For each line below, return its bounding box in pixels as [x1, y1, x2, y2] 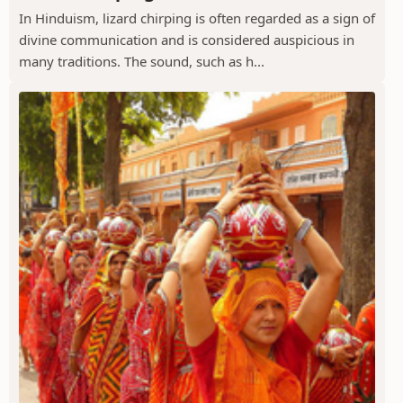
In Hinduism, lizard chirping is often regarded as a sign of [19, 8, 375, 27]
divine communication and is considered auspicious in [19, 30, 354, 49]
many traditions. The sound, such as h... [19, 51, 264, 70]
